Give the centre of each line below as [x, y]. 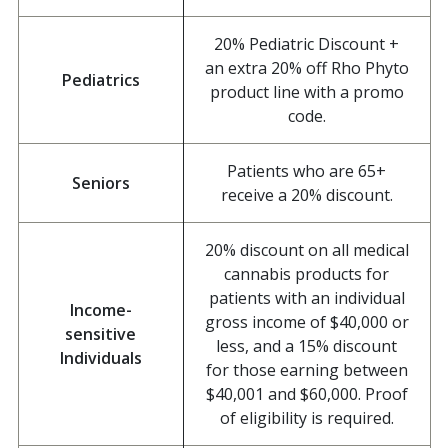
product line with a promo [306, 92]
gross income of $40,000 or [306, 322]
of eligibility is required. [306, 418]
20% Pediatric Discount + [306, 44]
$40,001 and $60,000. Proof [306, 394]
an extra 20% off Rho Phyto [306, 68]
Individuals [100, 358]
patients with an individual [306, 298]
